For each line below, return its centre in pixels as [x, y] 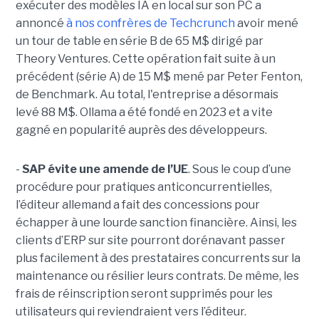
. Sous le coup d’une [239, 169]
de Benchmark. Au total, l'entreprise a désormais [147, 95]
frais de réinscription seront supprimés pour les [144, 294]
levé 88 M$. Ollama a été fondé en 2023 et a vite [144, 113]
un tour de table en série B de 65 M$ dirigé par [139, 41]
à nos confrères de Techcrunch [150, 23]
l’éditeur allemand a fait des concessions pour [137, 205]
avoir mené [266, 23]
